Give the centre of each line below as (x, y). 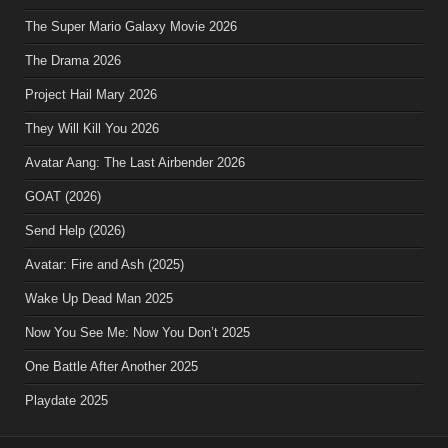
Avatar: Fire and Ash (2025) (105, 264)
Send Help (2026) (75, 230)
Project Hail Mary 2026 (91, 94)
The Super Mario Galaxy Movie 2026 (131, 26)
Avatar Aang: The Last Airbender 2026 (135, 162)
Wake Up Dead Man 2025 (99, 298)
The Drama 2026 (73, 60)
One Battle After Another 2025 (112, 366)
